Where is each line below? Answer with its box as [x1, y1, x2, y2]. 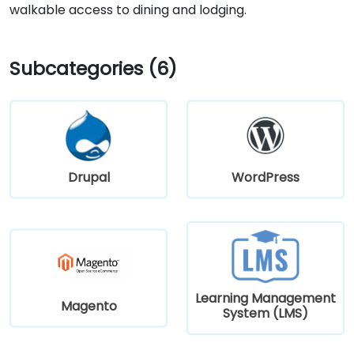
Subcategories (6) [9, 55, 177, 81]
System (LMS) [223, 303, 308, 322]
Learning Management [195, 288, 336, 307]
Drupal [67, 168, 110, 186]
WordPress [232, 168, 299, 186]
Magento [60, 296, 117, 315]
